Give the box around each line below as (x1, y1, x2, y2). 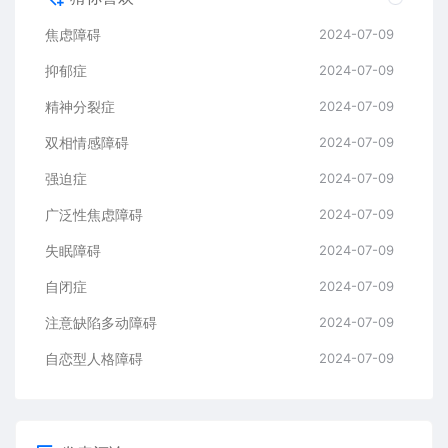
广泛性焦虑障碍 (45, 206, 143, 223)
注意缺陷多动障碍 (45, 314, 157, 331)
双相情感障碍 (45, 134, 129, 151)
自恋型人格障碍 (45, 350, 143, 367)
